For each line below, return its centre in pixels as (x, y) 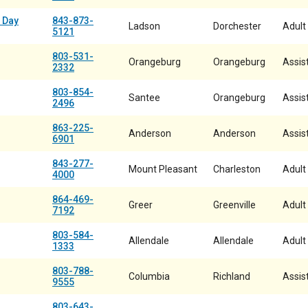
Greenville (234, 205)
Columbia (149, 276)
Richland (232, 276)
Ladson (144, 26)
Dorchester (237, 26)
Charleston (237, 169)
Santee (144, 98)
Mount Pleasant (163, 169)
